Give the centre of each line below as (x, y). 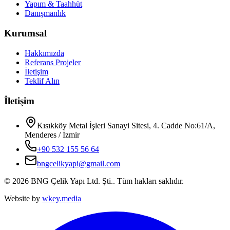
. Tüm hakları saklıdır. (148, 181)
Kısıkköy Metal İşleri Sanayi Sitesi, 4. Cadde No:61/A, (126, 126)
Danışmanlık (45, 13)
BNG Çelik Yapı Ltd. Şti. (72, 181)
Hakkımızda (44, 53)
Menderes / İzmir (52, 135)
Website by (22, 199)
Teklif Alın (42, 81)
